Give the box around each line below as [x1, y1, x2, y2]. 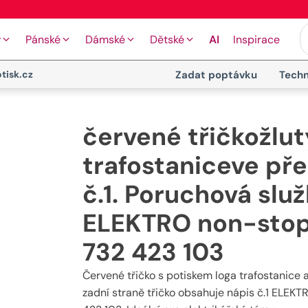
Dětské [150, 32, 184, 47]
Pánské [25, 32, 60, 47]
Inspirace [233, 32, 280, 47]
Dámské [85, 32, 125, 47]
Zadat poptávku [175, 68, 257, 82]
